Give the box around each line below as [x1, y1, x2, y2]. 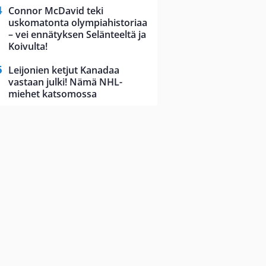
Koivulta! [8, 40, 47, 53]
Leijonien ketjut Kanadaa [8, 64, 119, 77]
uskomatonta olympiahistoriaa [8, 16, 147, 30]
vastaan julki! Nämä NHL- [8, 75, 122, 89]
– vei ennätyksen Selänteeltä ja [8, 28, 146, 42]
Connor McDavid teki [8, 4, 103, 18]
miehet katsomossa [8, 87, 97, 101]
